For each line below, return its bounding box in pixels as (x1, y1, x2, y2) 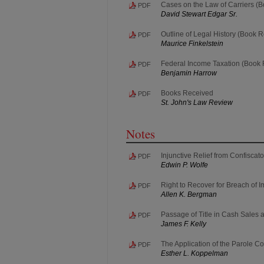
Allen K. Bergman (161, 190, 217, 199)
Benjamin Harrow (161, 68, 217, 77)
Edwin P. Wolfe (161, 160, 208, 169)
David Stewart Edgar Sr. (161, 9, 237, 18)
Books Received (161, 88, 213, 97)
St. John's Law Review (161, 98, 233, 107)
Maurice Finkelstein (161, 39, 223, 48)
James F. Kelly (161, 219, 206, 228)
